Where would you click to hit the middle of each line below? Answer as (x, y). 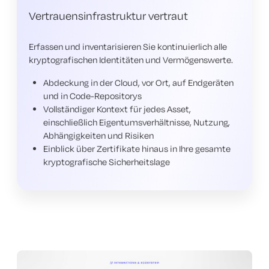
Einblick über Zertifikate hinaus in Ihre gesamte (137, 148)
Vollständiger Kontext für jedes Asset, (117, 109)
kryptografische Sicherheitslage (107, 162)
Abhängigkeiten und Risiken (100, 135)
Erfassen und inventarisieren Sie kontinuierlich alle (128, 46)
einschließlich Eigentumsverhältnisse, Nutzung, (137, 122)
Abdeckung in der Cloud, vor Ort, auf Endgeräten (138, 82)
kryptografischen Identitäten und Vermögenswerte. (131, 59)
